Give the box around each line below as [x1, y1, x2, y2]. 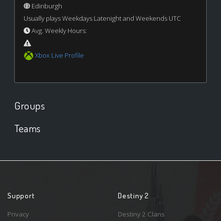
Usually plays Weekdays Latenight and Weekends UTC [23, 13, 181, 23]
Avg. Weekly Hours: [30, 26, 87, 35]
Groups [14, 98, 45, 112]
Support [7, 190, 35, 200]
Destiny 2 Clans [118, 209, 165, 219]
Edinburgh [30, 1, 62, 10]
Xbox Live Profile [35, 50, 84, 60]
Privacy [7, 209, 29, 219]
